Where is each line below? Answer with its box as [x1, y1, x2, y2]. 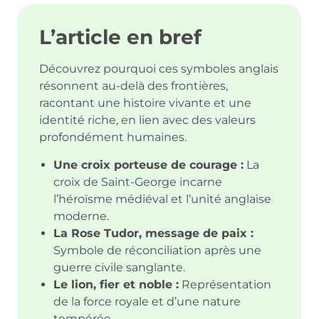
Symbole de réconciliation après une [53, 243, 261, 257]
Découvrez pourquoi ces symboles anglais [39, 62, 278, 76]
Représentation [179, 277, 271, 291]
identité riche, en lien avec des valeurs [39, 113, 256, 127]
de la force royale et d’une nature [53, 294, 241, 308]
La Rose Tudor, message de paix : [53, 226, 253, 240]
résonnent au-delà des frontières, [39, 79, 228, 93]
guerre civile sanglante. [53, 260, 185, 274]
